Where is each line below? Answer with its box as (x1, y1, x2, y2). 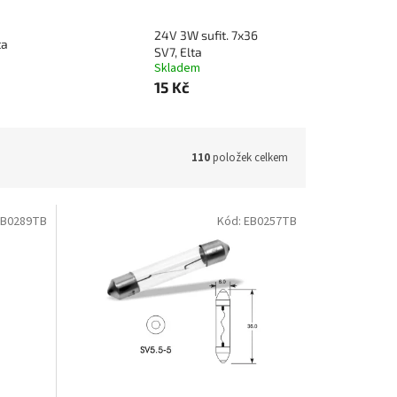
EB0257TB (243, 213, 297, 231)
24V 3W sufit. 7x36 (153, 27, 258, 43)
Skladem (153, 59, 200, 78)
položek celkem (210, 149, 288, 166)
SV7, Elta (153, 44, 202, 60)
